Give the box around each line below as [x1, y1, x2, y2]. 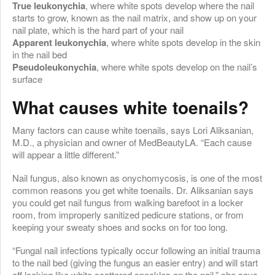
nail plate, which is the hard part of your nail [12, 23, 184, 36]
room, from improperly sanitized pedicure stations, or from [12, 207, 244, 221]
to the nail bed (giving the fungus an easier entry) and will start [12, 255, 258, 269]
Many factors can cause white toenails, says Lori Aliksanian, [12, 123, 254, 136]
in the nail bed [12, 47, 67, 61]
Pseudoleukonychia [12, 60, 96, 74]
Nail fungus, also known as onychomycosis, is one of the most [12, 171, 262, 184]
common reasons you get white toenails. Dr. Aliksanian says [12, 183, 254, 196]
